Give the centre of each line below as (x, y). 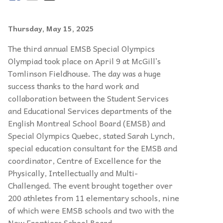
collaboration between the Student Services (88, 98)
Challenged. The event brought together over (90, 185)
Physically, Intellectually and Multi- (73, 172)
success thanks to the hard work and (73, 85)
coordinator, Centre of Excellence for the (85, 160)
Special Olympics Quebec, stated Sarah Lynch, (91, 135)
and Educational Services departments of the (90, 110)
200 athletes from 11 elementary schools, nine (94, 197)
